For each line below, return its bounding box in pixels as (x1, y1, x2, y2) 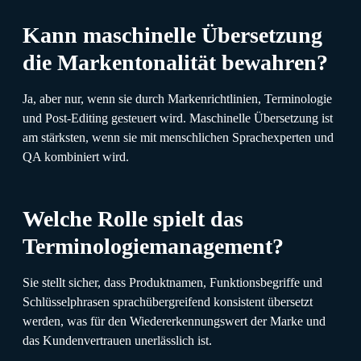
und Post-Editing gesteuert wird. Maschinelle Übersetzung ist (23, 110, 333, 125)
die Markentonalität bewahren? (23, 49, 328, 75)
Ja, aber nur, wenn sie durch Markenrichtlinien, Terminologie (23, 91, 332, 106)
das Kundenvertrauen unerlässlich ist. (23, 333, 212, 347)
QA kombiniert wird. (23, 149, 129, 164)
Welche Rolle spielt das (23, 205, 243, 231)
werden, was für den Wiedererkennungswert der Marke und (23, 313, 326, 328)
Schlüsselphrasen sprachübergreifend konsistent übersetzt (23, 294, 313, 309)
